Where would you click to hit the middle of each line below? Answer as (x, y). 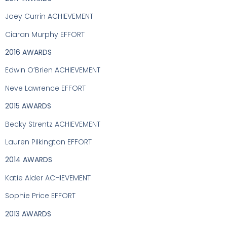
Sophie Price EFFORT (40, 196)
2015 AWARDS (28, 106)
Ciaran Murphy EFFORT (45, 34)
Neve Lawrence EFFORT (45, 88)
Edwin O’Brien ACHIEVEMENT (53, 70)
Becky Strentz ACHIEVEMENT (53, 124)
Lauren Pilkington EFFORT (48, 142)
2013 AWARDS (28, 214)
